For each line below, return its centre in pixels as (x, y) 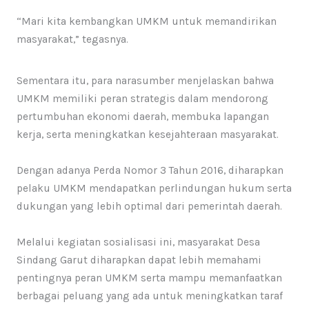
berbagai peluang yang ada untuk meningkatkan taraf (149, 296)
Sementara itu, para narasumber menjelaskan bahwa (145, 81)
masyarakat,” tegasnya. (72, 40)
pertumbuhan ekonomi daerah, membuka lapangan (142, 117)
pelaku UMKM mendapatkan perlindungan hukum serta (154, 189)
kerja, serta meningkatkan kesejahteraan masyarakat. (147, 135)
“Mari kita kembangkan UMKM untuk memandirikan (146, 22)
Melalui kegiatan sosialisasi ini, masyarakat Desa (138, 242)
